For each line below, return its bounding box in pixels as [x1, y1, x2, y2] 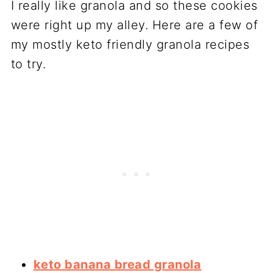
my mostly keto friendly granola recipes [10, 37, 250, 52]
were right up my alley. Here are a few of [10, 18, 258, 33]
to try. [10, 57, 46, 72]
